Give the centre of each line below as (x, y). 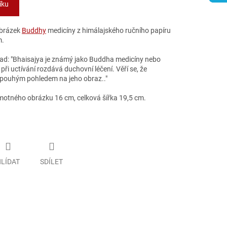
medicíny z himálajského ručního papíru (108, 31)
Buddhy (34, 31)
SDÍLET (51, 161)
